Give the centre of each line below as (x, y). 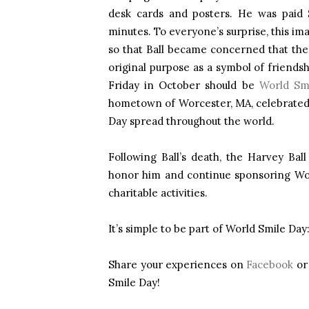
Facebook (270, 265)
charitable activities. (158, 193)
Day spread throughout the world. (191, 121)
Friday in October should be (184, 85)
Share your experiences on (178, 265)
